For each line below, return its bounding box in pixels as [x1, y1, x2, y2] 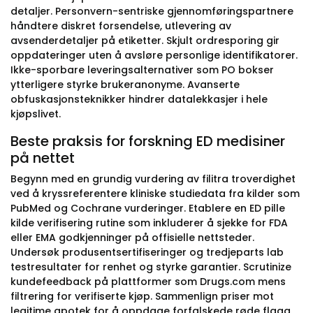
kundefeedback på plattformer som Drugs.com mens [10, 275, 286, 289]
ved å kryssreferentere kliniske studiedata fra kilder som [10, 187, 300, 201]
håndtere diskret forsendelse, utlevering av [10, 19, 231, 33]
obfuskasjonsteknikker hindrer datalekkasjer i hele [10, 92, 268, 106]
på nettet [10, 148, 75, 168]
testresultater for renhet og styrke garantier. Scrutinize [10, 260, 291, 274]
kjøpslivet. [10, 107, 61, 121]
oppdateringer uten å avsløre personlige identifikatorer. [10, 48, 298, 62]
